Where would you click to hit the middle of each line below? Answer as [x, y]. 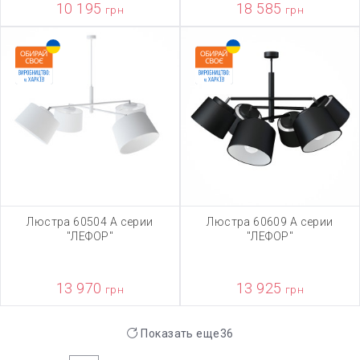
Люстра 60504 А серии [90, 222]
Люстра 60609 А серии [270, 222]
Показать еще [179, 333]
